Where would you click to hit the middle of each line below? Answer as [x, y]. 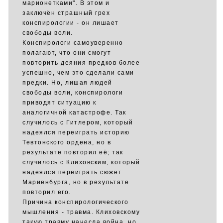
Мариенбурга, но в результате [76, 182]
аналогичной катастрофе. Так [74, 112]
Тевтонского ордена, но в [67, 142]
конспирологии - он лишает [71, 23]
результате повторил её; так [73, 152]
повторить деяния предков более [81, 63]
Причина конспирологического [76, 202]
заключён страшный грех [66, 13]
